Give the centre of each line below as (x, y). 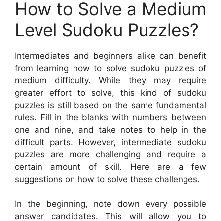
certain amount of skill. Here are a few (110, 166)
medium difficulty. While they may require (110, 80)
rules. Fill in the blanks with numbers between (110, 117)
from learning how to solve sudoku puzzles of (110, 68)
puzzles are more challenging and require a (110, 154)
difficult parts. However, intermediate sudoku (110, 142)
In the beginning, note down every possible (110, 204)
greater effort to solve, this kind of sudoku (110, 92)
